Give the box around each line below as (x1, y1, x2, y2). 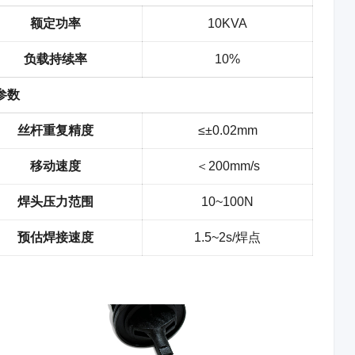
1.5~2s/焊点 (194, 231, 261, 244)
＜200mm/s (195, 159, 260, 173)
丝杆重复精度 (17, 124, 94, 137)
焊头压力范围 (17, 195, 94, 208)
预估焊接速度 (17, 231, 94, 244)
